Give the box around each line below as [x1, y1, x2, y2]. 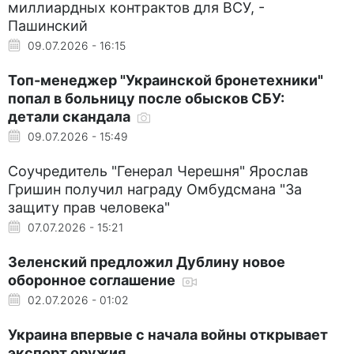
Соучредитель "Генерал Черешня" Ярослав [8, 162, 308, 179]
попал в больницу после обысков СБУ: [8, 89, 284, 107]
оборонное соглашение [8, 271, 179, 288]
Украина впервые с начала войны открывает [8, 326, 328, 343]
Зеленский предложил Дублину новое [8, 253, 285, 270]
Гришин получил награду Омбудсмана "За [8, 180, 302, 198]
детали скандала [8, 107, 134, 125]
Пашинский [8, 17, 88, 34]
